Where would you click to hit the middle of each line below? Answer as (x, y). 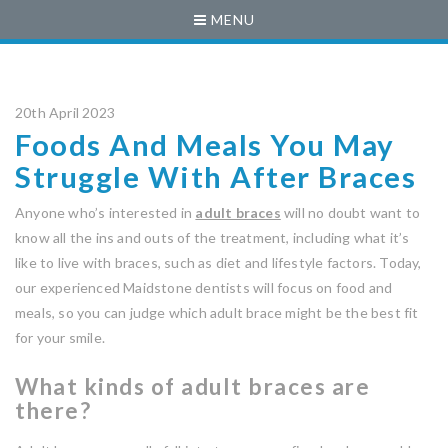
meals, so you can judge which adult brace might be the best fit (217, 312)
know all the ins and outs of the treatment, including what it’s (212, 237)
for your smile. (60, 337)
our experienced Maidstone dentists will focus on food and (204, 287)
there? (53, 410)
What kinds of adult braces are (192, 386)
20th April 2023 (65, 112)
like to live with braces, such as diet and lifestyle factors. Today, (218, 262)
